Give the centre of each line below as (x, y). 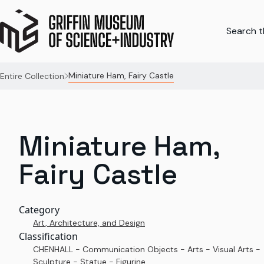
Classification (48, 236)
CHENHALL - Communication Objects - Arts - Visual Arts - (147, 249)
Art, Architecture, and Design (89, 223)
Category (39, 210)
